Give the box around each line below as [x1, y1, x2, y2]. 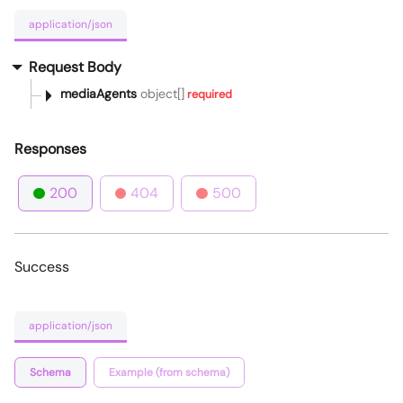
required [184, 87, 232, 103]
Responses [14, 139, 86, 159]
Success [14, 257, 69, 277]
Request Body [29, 58, 121, 77]
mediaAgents [60, 85, 137, 103]
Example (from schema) [109, 364, 229, 380]
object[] [137, 85, 184, 103]
